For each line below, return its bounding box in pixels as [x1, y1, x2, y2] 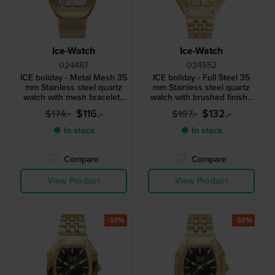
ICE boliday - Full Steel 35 [153, 71, 250, 84]
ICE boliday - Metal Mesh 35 [20, 71, 127, 84]
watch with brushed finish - [150, 90, 252, 104]
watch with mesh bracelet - [23, 90, 125, 104]
